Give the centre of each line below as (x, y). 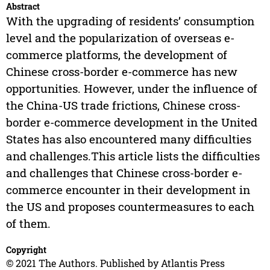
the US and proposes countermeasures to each (130, 207)
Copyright (26, 250)
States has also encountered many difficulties (128, 139)
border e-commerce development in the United (131, 122)
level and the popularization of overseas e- (120, 38)
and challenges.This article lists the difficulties (133, 156)
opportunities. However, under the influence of (131, 89)
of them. (28, 224)
